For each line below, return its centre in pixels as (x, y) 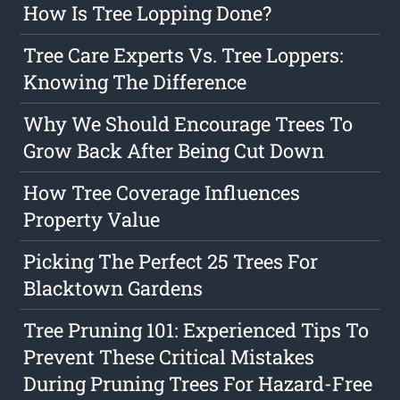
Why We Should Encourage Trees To (188, 124)
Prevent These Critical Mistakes (169, 357)
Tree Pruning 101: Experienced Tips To (196, 330)
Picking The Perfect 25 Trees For (171, 262)
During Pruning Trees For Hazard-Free (198, 384)
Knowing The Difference (135, 82)
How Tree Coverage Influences (162, 193)
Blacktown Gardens (113, 288)
